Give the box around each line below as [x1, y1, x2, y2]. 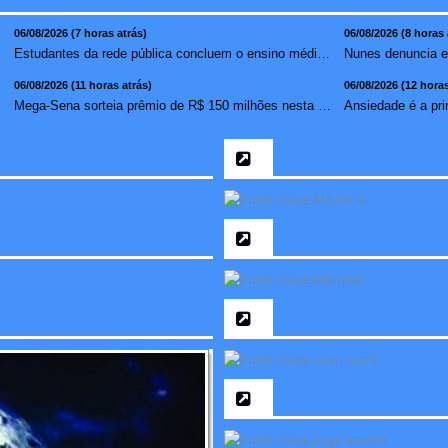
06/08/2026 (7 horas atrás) [14, 26, 147, 39]
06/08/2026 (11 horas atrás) [14, 78, 152, 91]
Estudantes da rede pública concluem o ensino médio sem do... [317, 45, 330, 61]
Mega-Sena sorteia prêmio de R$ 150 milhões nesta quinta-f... [318, 97, 331, 113]
